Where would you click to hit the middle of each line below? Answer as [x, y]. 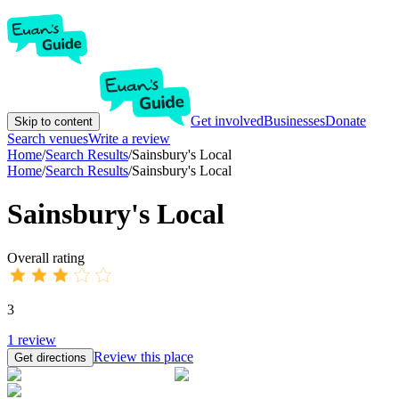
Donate [346, 121]
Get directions [50, 357]
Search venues [48, 138]
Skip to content [53, 122]
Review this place [143, 356]
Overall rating [46, 257]
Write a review [129, 138]
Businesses [294, 121]
